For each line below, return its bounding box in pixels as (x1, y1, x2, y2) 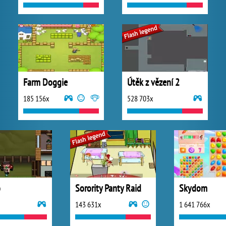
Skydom (179, 182, 207, 195)
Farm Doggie (23, 76, 68, 89)
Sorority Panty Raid (75, 182, 141, 195)
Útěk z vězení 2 (127, 76, 180, 89)
